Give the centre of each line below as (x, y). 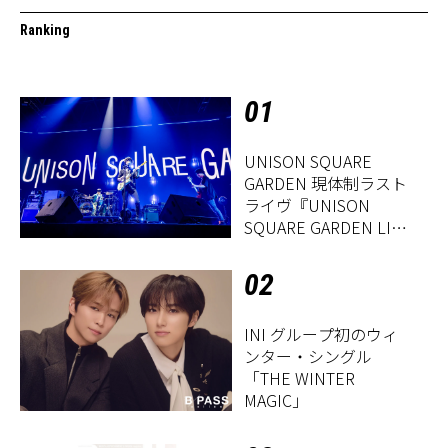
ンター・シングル (308, 356)
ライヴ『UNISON (307, 205)
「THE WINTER (300, 378)
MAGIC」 (276, 400)
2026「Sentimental (314, 249)
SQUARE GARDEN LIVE (327, 227)
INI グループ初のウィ (321, 334)
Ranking (45, 29)
